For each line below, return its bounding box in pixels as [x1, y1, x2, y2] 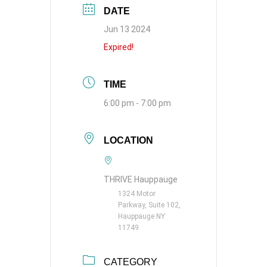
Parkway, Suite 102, [118, 200, 181, 209]
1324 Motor [118, 189, 156, 198]
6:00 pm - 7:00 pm [104, 98, 171, 108]
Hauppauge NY [118, 212, 165, 221]
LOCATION [104, 135, 153, 145]
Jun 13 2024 [104, 24, 150, 34]
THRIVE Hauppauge [104, 174, 178, 184]
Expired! [104, 42, 133, 52]
